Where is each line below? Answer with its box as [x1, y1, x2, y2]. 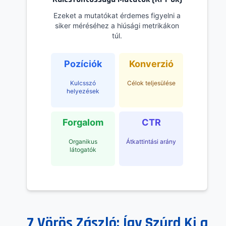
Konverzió [129, 59, 174, 70]
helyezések [67, 87, 99, 95]
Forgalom [63, 117, 103, 128]
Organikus [69, 138, 97, 146]
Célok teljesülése [127, 79, 176, 87]
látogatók [70, 146, 96, 154]
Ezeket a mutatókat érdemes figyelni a [53, 11, 181, 20]
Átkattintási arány [126, 138, 176, 146]
